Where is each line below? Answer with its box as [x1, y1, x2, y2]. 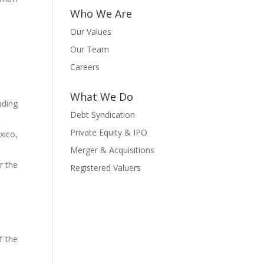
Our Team [70, 44, 110, 55]
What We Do [70, 90, 134, 104]
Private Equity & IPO [70, 127, 148, 138]
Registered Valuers [70, 162, 141, 173]
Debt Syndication [70, 109, 136, 120]
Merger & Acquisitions [70, 144, 155, 156]
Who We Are [70, 6, 133, 21]
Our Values [70, 26, 112, 37]
